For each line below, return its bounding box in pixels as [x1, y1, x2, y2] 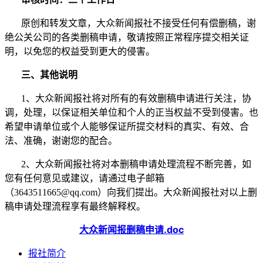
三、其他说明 [21, 70, 77, 80]
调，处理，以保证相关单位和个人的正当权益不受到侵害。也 [5, 107, 258, 118]
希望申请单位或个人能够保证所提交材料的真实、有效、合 [5, 122, 249, 132]
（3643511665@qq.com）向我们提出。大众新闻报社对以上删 [5, 187, 257, 198]
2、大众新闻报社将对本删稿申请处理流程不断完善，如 [5, 159, 251, 170]
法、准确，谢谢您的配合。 [5, 136, 117, 146]
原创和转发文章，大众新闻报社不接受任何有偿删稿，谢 [5, 18, 256, 29]
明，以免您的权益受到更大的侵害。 [5, 46, 155, 57]
